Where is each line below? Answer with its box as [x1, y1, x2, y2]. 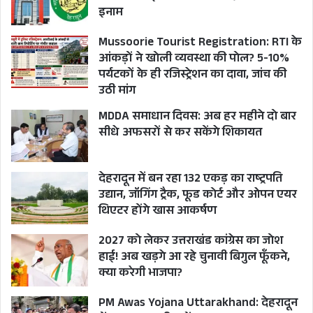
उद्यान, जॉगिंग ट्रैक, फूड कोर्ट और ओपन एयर [99, 186, 297, 207]
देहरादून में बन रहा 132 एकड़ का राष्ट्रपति [99, 170, 282, 191]
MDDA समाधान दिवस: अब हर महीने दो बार [99, 108, 296, 129]
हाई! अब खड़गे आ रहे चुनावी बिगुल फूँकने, [99, 248, 290, 269]
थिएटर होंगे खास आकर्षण [99, 202, 217, 223]
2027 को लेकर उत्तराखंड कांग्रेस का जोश [99, 232, 283, 253]
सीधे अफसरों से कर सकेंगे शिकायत [99, 124, 262, 145]
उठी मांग [99, 82, 136, 103]
